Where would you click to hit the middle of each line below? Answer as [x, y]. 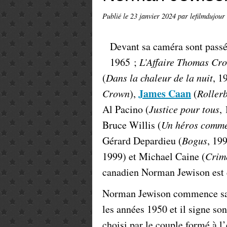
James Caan [165, 93]
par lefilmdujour [201, 16]
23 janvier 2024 [154, 16]
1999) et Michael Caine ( [154, 156]
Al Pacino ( [126, 109]
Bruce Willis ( [132, 125]
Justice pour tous [184, 109]
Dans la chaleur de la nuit [159, 78]
